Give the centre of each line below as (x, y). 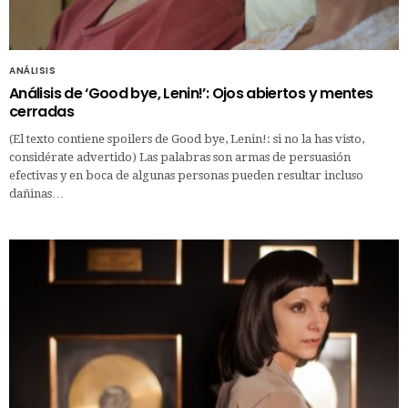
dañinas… (36, 193)
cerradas (41, 111)
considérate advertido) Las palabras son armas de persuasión (180, 157)
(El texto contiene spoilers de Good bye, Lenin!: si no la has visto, (187, 138)
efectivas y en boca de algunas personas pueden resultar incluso (186, 175)
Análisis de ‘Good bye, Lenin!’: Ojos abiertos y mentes (191, 93)
